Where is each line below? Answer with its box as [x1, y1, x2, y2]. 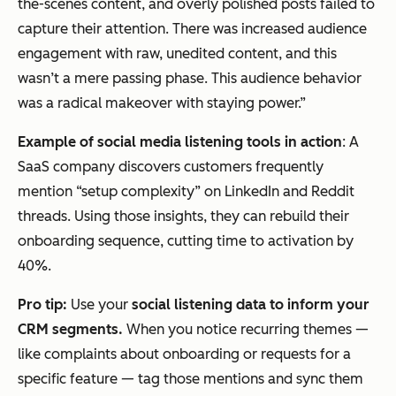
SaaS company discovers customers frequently [18, 158, 324, 176]
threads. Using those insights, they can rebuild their [18, 208, 349, 225]
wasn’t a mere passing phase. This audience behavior [18, 70, 362, 88]
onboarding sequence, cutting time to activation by [18, 232, 354, 250]
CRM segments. [18, 321, 123, 339]
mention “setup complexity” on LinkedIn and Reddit [18, 183, 354, 201]
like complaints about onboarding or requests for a [18, 346, 351, 363]
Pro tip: [18, 296, 71, 314]
